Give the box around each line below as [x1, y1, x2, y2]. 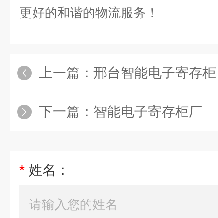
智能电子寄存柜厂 [93, 104, 202, 119]
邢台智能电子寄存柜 [93, 65, 216, 80]
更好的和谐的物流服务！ [19, 5, 159, 20]
